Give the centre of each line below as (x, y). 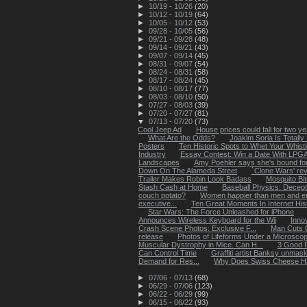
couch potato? (162, 195)
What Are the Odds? (181, 137)
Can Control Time (168, 253)
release (151, 236)
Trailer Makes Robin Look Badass (195, 179)
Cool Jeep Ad (159, 129)
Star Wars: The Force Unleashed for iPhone (221, 211)
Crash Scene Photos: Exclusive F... (197, 228)
